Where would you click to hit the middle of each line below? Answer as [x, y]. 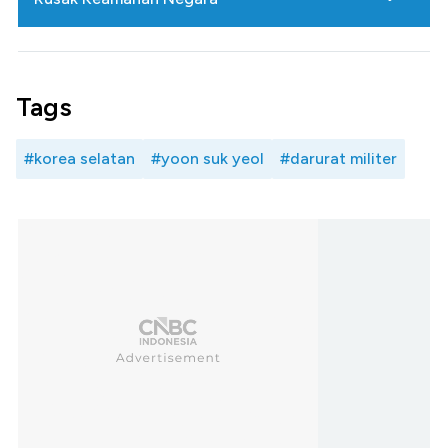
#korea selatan [79, 159]
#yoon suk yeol [207, 159]
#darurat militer [338, 159]
